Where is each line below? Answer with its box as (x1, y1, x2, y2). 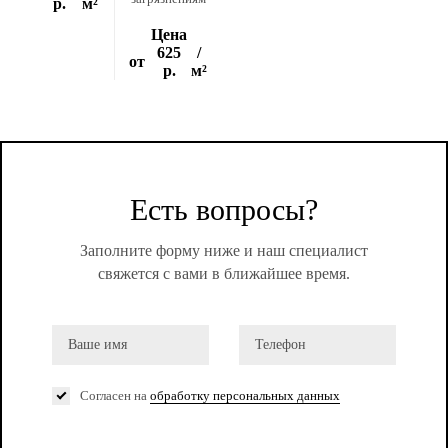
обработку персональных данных (150, 388, 340, 403)
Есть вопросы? (130, 193, 318, 226)
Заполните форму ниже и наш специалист (80, 242, 368, 259)
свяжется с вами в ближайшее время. (98, 265, 350, 282)
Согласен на (80, 388, 150, 403)
